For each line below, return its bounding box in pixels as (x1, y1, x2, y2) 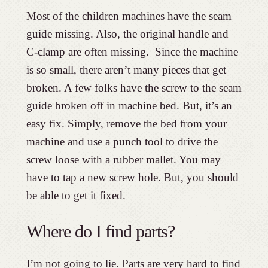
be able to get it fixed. (26, 189, 126, 202)
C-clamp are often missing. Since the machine (26, 45, 238, 59)
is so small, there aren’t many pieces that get (26, 63, 226, 77)
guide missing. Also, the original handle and (26, 28, 229, 41)
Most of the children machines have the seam (26, 10, 232, 23)
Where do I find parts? (26, 221, 175, 242)
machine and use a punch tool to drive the (26, 135, 218, 148)
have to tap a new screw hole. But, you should (26, 171, 239, 184)
